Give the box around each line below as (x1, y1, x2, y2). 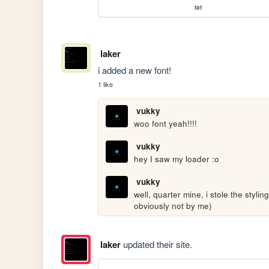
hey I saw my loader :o (134, 153, 220, 165)
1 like (98, 79, 113, 89)
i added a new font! (98, 63, 172, 76)
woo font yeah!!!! (134, 117, 198, 129)
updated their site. (120, 238, 192, 251)
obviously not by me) (134, 199, 213, 211)
